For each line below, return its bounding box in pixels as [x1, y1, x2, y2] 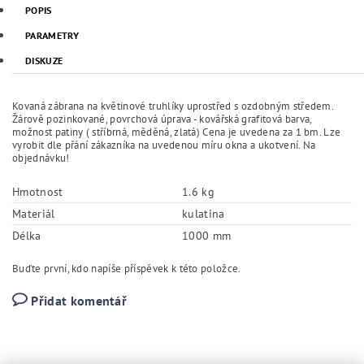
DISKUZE [25, 54, 63, 67]
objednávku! [12, 151, 70, 166]
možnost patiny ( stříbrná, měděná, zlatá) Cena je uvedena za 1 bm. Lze [12, 125, 341, 140]
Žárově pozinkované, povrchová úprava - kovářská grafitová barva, [12, 112, 312, 127]
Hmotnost [12, 184, 63, 200]
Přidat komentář [31, 292, 128, 310]
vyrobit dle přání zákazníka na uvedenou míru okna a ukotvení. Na [12, 138, 316, 153]
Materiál [12, 206, 55, 222]
